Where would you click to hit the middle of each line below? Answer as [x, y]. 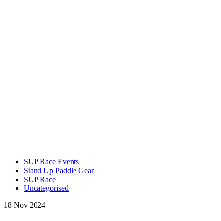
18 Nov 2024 [25, 205]
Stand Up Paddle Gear [59, 170]
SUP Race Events [51, 161]
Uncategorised [46, 188]
